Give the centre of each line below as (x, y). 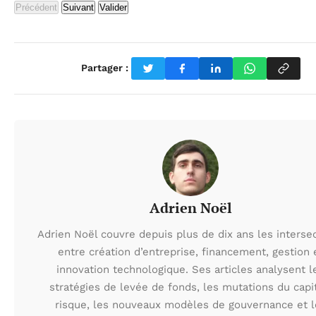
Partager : (104, 68)
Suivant (78, 7)
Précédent (36, 7)
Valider (113, 7)
